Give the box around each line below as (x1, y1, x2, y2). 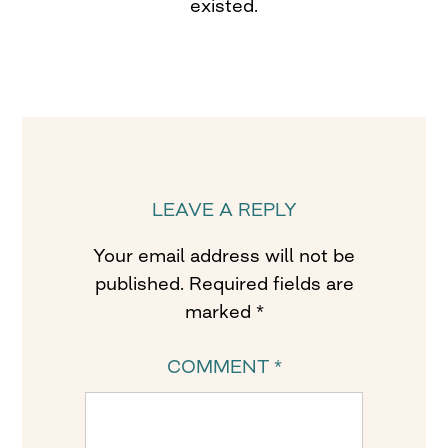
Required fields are (188, 272, 354, 294)
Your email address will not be (93, 244, 355, 266)
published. (94, 272, 184, 294)
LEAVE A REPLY (151, 198, 297, 220)
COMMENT (166, 355, 274, 377)
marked (184, 300, 256, 322)
